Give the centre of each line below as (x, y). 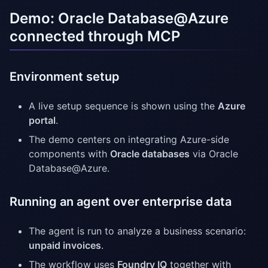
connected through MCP (95, 36)
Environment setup (65, 77)
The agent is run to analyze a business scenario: (137, 231)
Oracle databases (150, 154)
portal (42, 121)
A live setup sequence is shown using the (123, 106)
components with (69, 154)
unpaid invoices (65, 246)
